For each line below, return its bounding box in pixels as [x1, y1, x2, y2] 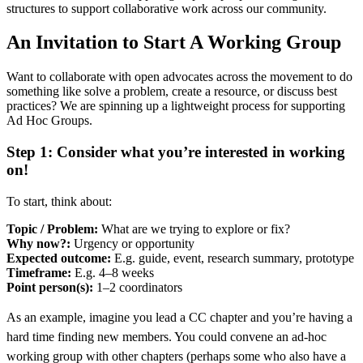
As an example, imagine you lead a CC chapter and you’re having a [6, 310, 352, 324]
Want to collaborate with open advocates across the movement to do [6, 70, 352, 84]
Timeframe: [6, 265, 71, 280]
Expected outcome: [6, 250, 114, 265]
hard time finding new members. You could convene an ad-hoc [6, 329, 327, 344]
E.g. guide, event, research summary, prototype [114, 250, 354, 265]
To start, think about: [6, 194, 112, 208]
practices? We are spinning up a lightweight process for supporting [6, 99, 345, 113]
